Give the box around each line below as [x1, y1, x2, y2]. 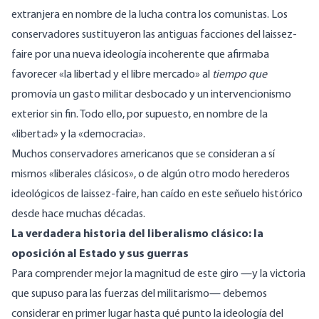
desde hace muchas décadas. [11, 209, 145, 221]
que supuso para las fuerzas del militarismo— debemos [11, 288, 267, 300]
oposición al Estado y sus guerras [11, 249, 189, 261]
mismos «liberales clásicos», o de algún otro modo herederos [11, 169, 290, 181]
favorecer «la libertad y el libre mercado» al [11, 69, 212, 81]
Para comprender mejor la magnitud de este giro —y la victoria [11, 268, 305, 281]
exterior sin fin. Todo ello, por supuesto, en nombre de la [11, 109, 268, 121]
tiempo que [212, 69, 267, 81]
